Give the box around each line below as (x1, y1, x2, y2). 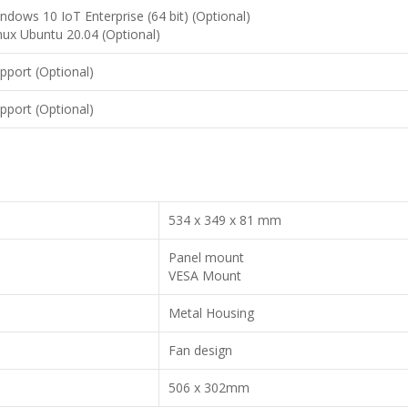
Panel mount (168, 249, 244, 266)
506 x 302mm (168, 379, 250, 396)
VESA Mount (168, 267, 241, 284)
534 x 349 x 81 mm (168, 211, 281, 229)
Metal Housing (168, 304, 254, 321)
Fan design (168, 342, 232, 359)
